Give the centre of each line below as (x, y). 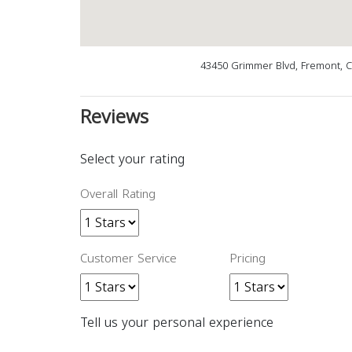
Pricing (247, 258)
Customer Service (128, 258)
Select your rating (132, 159)
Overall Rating (118, 194)
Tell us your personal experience (177, 323)
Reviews (114, 117)
